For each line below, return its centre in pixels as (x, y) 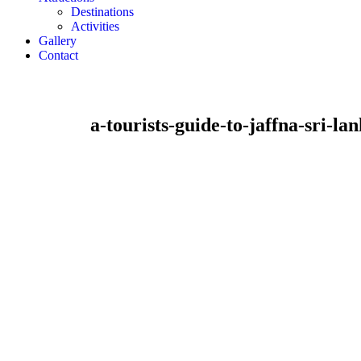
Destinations (102, 12)
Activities (95, 26)
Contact (58, 55)
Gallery (58, 41)
